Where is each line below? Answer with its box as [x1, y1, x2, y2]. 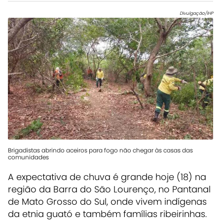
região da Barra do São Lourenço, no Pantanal [8, 183, 211, 195]
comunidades [8, 152, 49, 161]
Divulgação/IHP [180, 10, 213, 16]
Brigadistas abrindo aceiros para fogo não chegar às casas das [8, 146, 193, 154]
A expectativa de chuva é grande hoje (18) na [8, 170, 206, 183]
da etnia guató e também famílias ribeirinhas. [8, 207, 207, 220]
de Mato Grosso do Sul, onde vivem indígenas [8, 195, 207, 208]
